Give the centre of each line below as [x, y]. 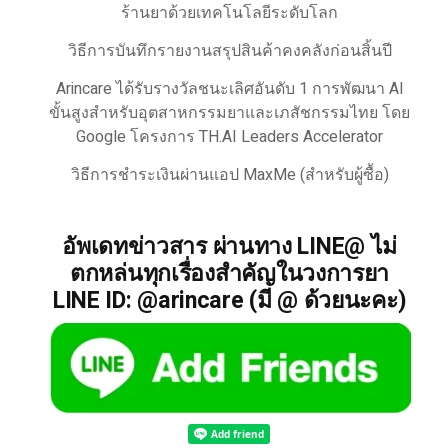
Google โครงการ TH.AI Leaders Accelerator [230, 137]
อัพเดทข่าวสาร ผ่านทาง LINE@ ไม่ [230, 247]
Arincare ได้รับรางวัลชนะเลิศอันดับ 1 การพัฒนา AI [229, 89]
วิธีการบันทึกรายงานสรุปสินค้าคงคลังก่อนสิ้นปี [229, 51]
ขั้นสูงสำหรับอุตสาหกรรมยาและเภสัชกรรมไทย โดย [230, 113]
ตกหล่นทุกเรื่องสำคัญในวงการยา [230, 274]
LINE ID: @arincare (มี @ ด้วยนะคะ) [229, 301]
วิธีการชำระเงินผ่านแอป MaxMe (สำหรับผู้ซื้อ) [229, 175]
